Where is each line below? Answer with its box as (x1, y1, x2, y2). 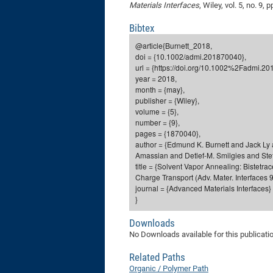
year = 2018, (135, 73, 177, 83)
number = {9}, (135, 117, 180, 127)
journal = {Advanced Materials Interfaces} (135, 183, 271, 193)
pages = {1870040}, (135, 128, 200, 138)
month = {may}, (135, 84, 185, 94)
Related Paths (129, 251, 185, 263)
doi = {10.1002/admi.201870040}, (135, 51, 246, 62)
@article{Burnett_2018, (135, 40, 212, 51)
